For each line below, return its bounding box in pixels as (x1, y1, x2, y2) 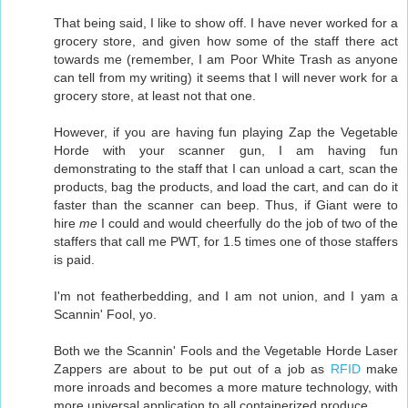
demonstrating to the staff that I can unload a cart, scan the (54, 161, 398, 177)
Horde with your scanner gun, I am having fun (54, 143, 398, 158)
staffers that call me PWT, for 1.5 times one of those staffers (54, 234, 398, 250)
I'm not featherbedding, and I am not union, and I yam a (54, 289, 398, 304)
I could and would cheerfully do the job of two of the (97, 216, 399, 231)
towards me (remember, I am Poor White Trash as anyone (54, 52, 398, 67)
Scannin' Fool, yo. (54, 307, 157, 322)
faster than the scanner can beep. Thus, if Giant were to (54, 198, 398, 213)
